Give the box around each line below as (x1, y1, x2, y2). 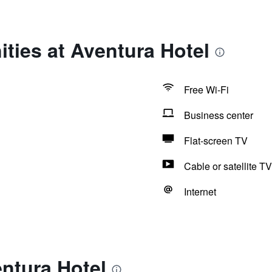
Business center (183, 108, 253, 122)
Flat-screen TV (183, 134, 248, 148)
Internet (183, 185, 216, 199)
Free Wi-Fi (183, 83, 229, 97)
